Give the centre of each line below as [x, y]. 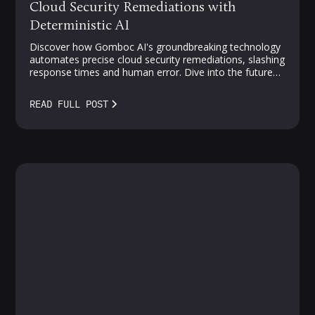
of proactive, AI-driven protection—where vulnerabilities [156, 84]
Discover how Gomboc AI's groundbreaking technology [155, 46]
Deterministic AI [80, 26]
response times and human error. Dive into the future [152, 72]
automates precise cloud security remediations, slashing [157, 59]
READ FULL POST [69, 104]
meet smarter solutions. [84, 97]
